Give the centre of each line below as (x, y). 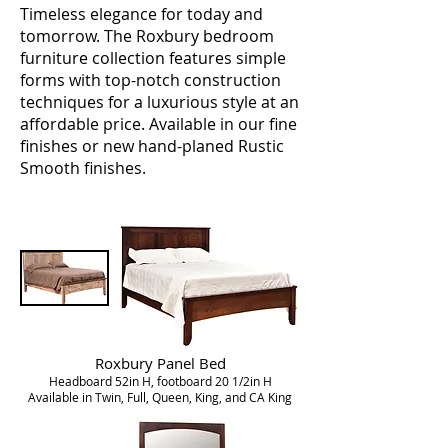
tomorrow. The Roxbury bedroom (147, 36)
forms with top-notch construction (150, 80)
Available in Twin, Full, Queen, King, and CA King (160, 397)
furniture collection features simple (153, 58)
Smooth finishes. (83, 168)
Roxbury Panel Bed (160, 363)
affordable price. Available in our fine (158, 124)
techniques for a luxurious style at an (159, 102)
